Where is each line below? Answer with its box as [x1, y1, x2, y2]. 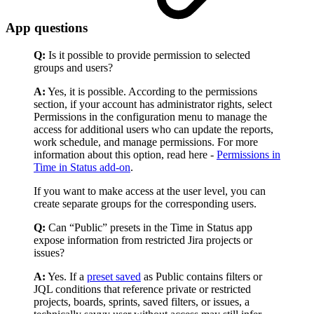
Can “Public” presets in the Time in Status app [48, 221, 252, 233]
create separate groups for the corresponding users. [34, 197, 257, 210]
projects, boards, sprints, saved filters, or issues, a [34, 295, 250, 308]
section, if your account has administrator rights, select [34, 97, 272, 110]
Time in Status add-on [34, 161, 130, 173]
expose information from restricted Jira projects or [34, 233, 252, 246]
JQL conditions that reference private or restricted [34, 282, 251, 295]
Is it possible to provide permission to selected [48, 48, 250, 61]
